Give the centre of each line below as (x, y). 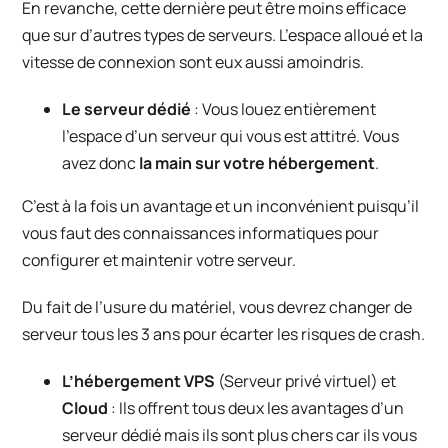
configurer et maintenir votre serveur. (159, 260)
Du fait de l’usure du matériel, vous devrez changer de (217, 307)
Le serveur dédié (128, 109)
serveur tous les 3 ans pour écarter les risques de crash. (224, 334)
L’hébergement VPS (140, 381)
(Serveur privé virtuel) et (307, 381)
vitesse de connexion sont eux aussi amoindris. (193, 62)
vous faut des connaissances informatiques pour (201, 233)
